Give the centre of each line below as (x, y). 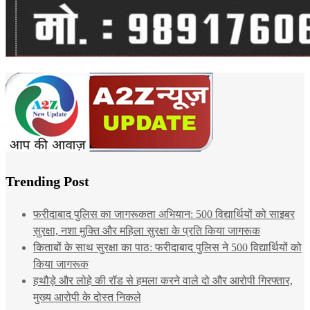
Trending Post (47, 181)
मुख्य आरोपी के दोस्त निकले (87, 297)
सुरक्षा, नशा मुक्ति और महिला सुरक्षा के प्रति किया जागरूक (147, 230)
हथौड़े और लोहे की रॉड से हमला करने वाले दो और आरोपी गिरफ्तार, (163, 280)
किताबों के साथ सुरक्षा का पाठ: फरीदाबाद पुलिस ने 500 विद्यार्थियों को (167, 247)
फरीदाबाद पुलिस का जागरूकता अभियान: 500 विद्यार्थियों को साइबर (164, 214)
